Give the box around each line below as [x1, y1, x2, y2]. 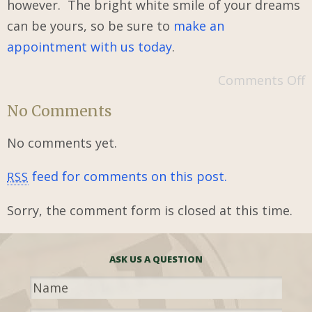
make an [173, 17, 224, 34]
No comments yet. [7, 134, 117, 152]
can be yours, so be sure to [7, 17, 173, 34]
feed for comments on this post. [29, 168, 228, 185]
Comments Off [218, 72, 305, 88]
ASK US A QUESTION [109, 253, 203, 266]
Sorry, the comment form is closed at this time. [7, 202, 292, 219]
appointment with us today [7, 38, 172, 55]
